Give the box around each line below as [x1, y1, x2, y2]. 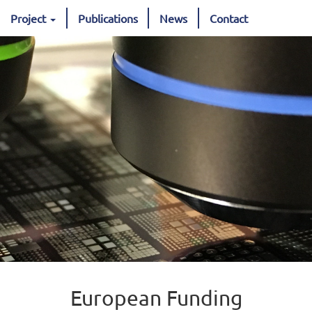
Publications [77, 11, 138, 25]
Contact [209, 11, 248, 25]
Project [10, 11, 49, 25]
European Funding [70, 286, 242, 310]
